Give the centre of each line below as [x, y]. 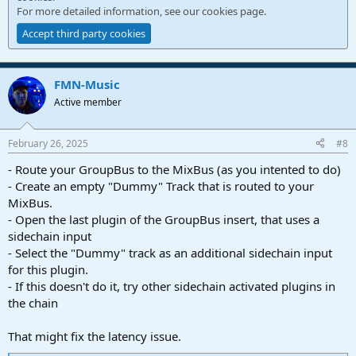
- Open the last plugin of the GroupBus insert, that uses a [164, 219]
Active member [88, 102]
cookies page [233, 11]
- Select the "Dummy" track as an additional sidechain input [170, 252]
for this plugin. [48, 269]
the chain [33, 302]
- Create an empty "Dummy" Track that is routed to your [161, 186]
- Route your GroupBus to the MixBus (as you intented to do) [174, 169]
